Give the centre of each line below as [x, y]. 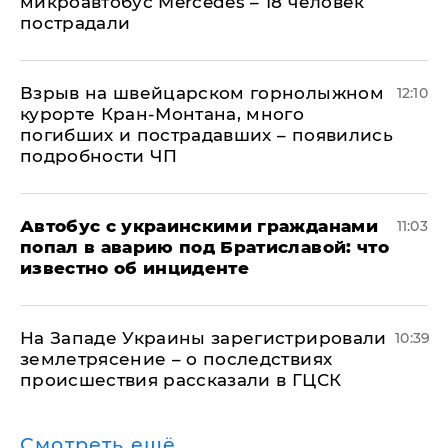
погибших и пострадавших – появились [206, 135]
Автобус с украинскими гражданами [199, 226]
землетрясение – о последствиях [176, 359]
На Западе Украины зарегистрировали [203, 338]
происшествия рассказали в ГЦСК [181, 380]
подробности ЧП [99, 156]
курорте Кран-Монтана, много [162, 114]
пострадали [75, 23]
